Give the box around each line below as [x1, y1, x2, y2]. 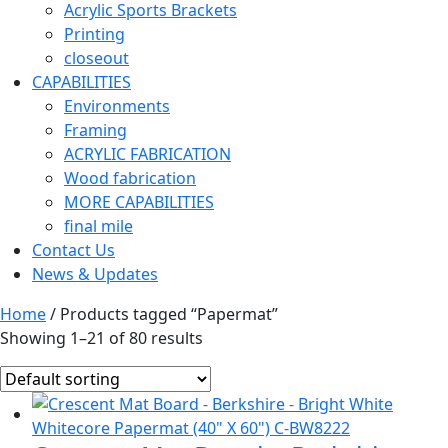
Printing [64, 22, 125, 45]
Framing [64, 118, 127, 141]
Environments [64, 94, 170, 117]
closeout [64, 46, 129, 69]
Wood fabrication [64, 166, 196, 189]
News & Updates [32, 262, 158, 285]
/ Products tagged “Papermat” [46, 302, 278, 325]
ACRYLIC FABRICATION [64, 142, 231, 165]
